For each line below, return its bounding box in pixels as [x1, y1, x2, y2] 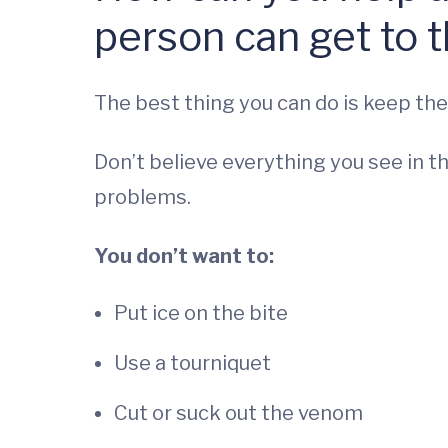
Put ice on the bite [114, 301, 288, 325]
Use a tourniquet [114, 351, 271, 375]
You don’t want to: [94, 244, 274, 268]
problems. [94, 185, 191, 209]
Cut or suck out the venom [114, 401, 363, 425]
